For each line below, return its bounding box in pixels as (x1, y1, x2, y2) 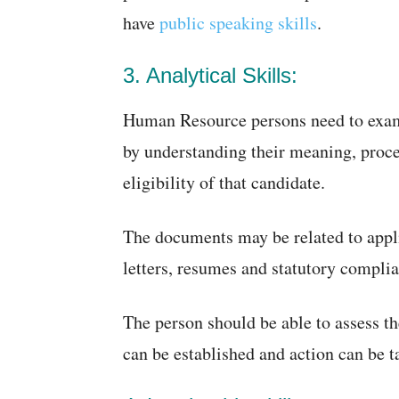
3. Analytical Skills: (123, 63, 297, 87)
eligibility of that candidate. (123, 170, 325, 194)
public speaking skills (159, 11, 317, 35)
